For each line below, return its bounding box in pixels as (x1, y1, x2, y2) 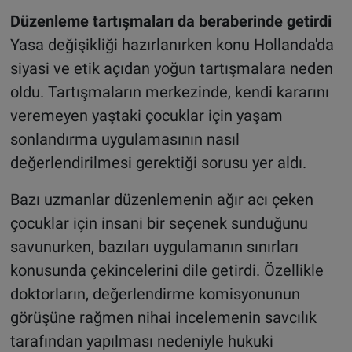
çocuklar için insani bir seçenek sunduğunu (9, 213, 308, 233)
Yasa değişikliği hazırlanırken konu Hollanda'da (9, 35, 334, 54)
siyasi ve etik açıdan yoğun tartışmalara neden (9, 58, 333, 78)
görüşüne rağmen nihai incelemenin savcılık (9, 307, 317, 327)
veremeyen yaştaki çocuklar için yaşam (9, 105, 283, 125)
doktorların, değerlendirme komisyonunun (9, 284, 300, 303)
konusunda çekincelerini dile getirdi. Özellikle (9, 260, 324, 280)
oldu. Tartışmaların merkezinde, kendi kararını (9, 82, 329, 101)
